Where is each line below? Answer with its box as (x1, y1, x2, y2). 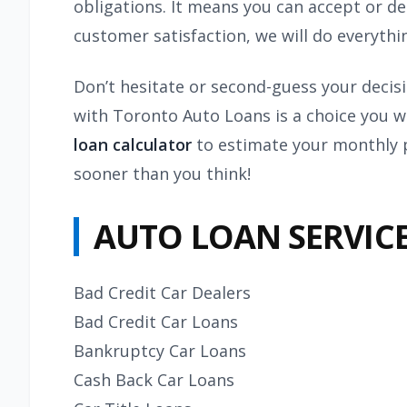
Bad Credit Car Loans (74, 311, 238, 333)
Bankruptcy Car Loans (74, 340, 251, 362)
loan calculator (74, 134, 192, 156)
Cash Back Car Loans (74, 369, 239, 392)
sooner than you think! (74, 163, 251, 185)
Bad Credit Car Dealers (74, 282, 251, 304)
